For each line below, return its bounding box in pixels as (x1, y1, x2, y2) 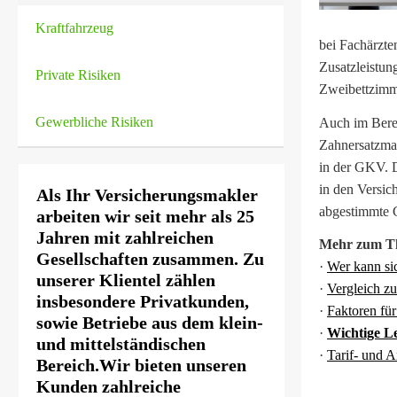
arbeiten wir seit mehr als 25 (36, 206, 254, 226)
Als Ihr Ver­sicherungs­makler (36, 185, 258, 205)
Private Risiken (35, 67, 121, 82)
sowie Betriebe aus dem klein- (36, 313, 263, 332)
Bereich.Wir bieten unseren (36, 355, 246, 375)
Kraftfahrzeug (35, 20, 113, 35)
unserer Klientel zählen (36, 270, 215, 290)
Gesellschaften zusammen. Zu (36, 249, 264, 269)
